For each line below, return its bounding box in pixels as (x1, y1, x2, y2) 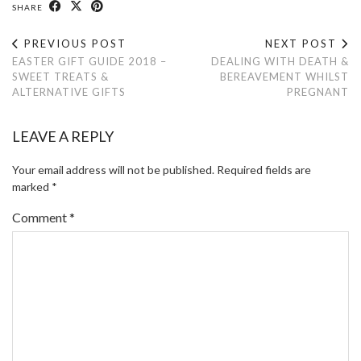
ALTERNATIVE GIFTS (12, 85, 126, 99)
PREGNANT (287, 85, 349, 99)
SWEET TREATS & (12, 70, 109, 84)
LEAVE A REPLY (12, 127, 114, 146)
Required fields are (217, 163, 311, 177)
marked (12, 180, 52, 194)
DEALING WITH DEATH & (211, 55, 349, 68)
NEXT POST (265, 37, 341, 51)
